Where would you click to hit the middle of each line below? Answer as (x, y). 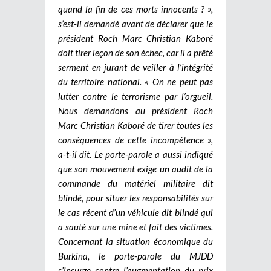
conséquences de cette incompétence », (135, 139)
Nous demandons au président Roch (135, 110)
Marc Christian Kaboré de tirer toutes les (135, 125)
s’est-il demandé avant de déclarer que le (135, 23)
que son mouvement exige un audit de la (135, 168)
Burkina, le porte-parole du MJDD (135, 256)
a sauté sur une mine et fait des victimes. (135, 227)
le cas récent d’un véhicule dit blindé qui (135, 212)
